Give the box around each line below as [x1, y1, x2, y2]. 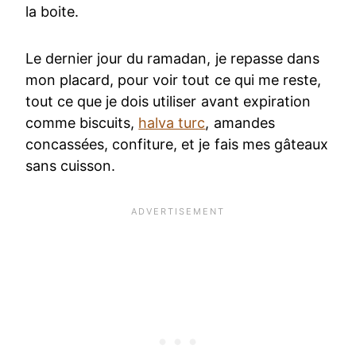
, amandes [205, 114, 275, 132]
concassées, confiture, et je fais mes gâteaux [25, 136, 328, 153]
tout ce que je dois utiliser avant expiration [25, 93, 311, 110]
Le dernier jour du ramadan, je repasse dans [25, 50, 319, 68]
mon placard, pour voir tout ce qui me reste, [25, 72, 321, 89]
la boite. [25, 3, 79, 21]
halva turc [138, 114, 206, 132]
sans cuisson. [25, 157, 116, 175]
